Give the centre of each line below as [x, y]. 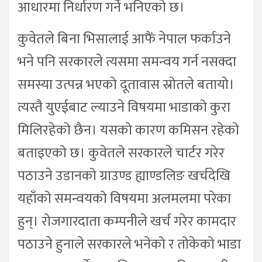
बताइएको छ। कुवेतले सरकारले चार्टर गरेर [121, 153]
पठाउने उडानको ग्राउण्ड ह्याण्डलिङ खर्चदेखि [124, 176]
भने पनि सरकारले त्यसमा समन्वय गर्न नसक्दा [127, 62]
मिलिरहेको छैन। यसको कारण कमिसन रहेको [128, 130]
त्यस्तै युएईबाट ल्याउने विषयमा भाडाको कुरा [124, 107]
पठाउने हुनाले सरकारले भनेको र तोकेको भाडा [129, 244]
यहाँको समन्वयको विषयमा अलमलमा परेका [124, 199]
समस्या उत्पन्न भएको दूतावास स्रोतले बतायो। [126, 85]
